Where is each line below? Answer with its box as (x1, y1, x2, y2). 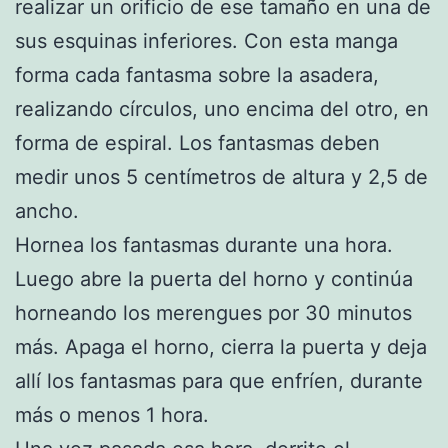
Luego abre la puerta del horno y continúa (15, 266, 413, 291)
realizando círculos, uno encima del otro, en (15, 96, 429, 121)
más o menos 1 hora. (15, 402, 209, 427)
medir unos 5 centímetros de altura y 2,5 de (15, 164, 428, 189)
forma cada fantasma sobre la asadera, (15, 62, 379, 87)
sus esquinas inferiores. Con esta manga (15, 28, 398, 53)
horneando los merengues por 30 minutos (15, 300, 412, 325)
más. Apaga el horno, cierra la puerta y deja (15, 334, 427, 359)
